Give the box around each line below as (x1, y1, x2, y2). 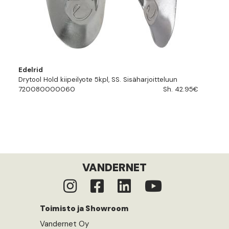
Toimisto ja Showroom (40, 203, 129, 214)
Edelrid (18, 65, 43, 74)
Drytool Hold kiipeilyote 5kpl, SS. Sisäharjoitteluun (18, 75, 177, 84)
